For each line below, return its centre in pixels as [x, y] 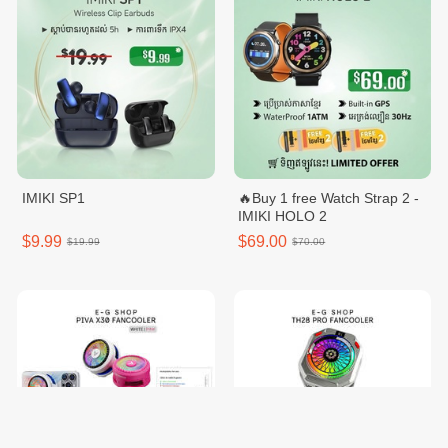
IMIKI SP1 [53, 197]
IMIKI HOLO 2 [283, 215]
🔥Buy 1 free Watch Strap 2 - [329, 197]
